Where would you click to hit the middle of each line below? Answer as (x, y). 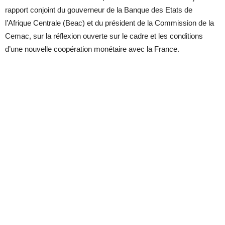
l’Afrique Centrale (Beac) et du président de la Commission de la (109, 23)
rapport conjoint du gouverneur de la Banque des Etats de (99, 10)
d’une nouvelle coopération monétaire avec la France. (93, 49)
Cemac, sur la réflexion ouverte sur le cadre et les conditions (104, 36)
